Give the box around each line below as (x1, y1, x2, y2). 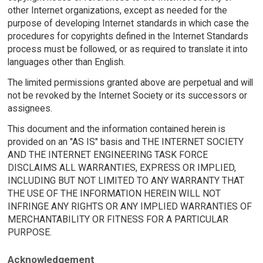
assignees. (7, 102, 52, 114)
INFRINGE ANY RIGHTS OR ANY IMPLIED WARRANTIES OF (7, 200, 252, 212)
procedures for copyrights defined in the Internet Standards (7, 30, 248, 42)
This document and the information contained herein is (7, 123, 225, 134)
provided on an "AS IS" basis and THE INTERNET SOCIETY (7, 136, 244, 147)
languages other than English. (7, 56, 125, 68)
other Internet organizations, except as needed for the (7, 4, 227, 16)
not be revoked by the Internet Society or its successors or (7, 89, 247, 101)
